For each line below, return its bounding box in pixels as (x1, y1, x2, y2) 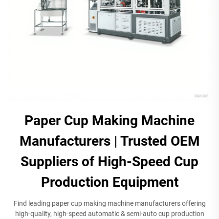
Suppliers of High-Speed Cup (21, 153, 198, 170)
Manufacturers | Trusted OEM (19, 132, 200, 149)
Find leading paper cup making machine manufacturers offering (13, 199, 206, 207)
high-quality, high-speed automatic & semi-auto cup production (15, 209, 204, 218)
